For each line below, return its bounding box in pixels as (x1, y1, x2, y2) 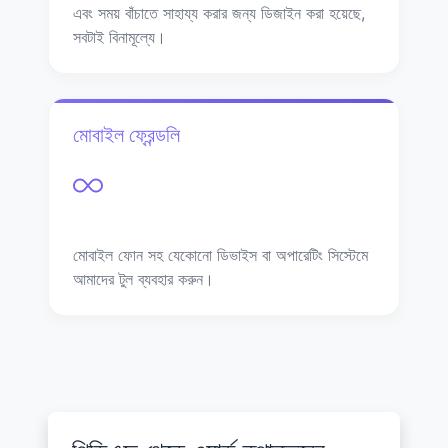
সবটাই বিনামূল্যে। (73, 26, 166, 47)
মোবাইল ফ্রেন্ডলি (73, 122, 180, 147)
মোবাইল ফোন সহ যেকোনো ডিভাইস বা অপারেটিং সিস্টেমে (73, 244, 368, 265)
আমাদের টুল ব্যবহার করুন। (73, 268, 214, 289)
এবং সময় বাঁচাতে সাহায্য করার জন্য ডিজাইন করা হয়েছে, (73, 2, 365, 23)
